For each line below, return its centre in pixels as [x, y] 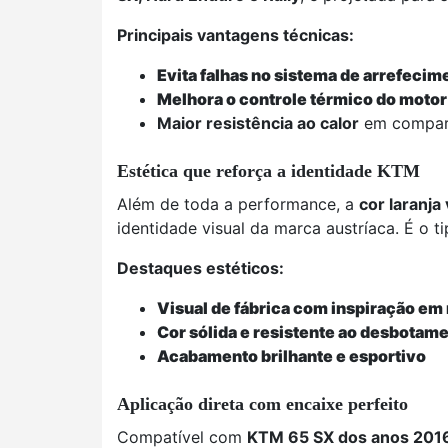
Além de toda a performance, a [238, 204]
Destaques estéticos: [200, 268]
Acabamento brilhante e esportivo [291, 356]
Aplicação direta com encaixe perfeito [262, 404]
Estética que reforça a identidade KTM [268, 171]
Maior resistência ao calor [258, 123]
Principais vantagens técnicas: [235, 35]
